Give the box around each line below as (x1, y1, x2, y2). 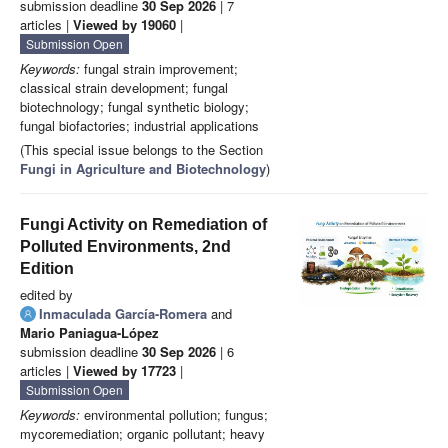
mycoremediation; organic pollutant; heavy (20, 424, 265, 444)
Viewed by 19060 (73, 15, 176, 35)
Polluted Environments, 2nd (20, 238, 231, 256)
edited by (20, 285, 73, 305)
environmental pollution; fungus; (80, 405, 268, 425)
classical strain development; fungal (20, 78, 228, 98)
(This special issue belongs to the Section (20, 140, 263, 160)
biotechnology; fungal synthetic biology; (20, 97, 249, 117)
